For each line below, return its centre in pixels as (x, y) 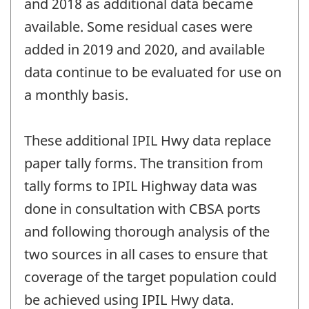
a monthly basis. (76, 94)
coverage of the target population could (150, 277)
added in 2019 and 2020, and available (144, 49)
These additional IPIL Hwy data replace (148, 140)
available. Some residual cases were (138, 26)
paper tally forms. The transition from (144, 163)
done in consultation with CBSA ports (142, 208)
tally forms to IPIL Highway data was (141, 186)
